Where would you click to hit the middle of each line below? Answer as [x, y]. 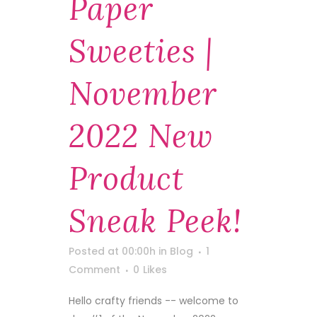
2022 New [141, 136]
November [143, 93]
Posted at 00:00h [112, 251]
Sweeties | [141, 51]
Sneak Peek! [155, 221]
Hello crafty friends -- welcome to [154, 301]
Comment [94, 270]
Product [126, 178]
